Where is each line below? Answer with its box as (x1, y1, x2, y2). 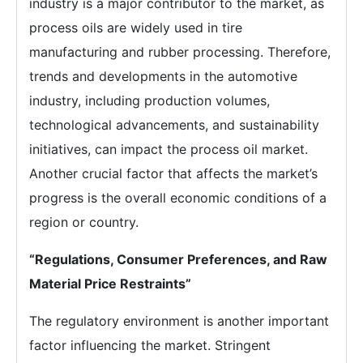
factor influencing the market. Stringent (29, 337, 271, 353)
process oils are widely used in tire (29, 19, 242, 36)
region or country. (29, 214, 139, 230)
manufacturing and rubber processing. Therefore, (29, 44, 331, 60)
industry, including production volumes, (29, 92, 270, 109)
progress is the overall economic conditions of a (29, 190, 327, 206)
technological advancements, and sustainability (29, 117, 319, 133)
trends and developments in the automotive (29, 68, 297, 84)
